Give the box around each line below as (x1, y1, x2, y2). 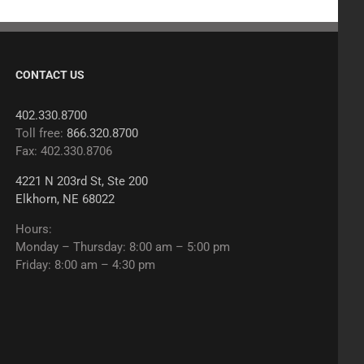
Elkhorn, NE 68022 (15, 192, 115, 206)
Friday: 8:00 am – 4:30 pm (15, 258, 156, 272)
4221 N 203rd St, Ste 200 (15, 174, 149, 188)
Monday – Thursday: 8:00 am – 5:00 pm (15, 240, 231, 254)
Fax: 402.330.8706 (15, 144, 113, 158)
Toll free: (15, 126, 67, 141)
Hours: (15, 222, 53, 236)
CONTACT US (15, 68, 85, 81)
